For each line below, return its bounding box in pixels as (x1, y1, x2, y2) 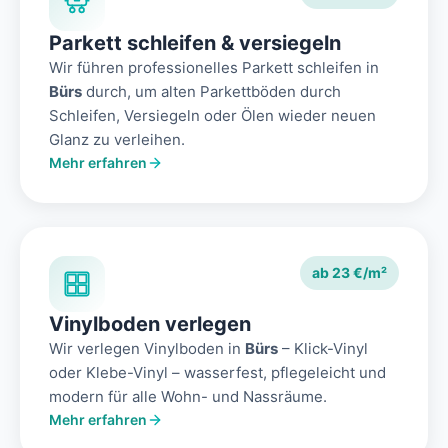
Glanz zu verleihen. (49, 130, 185, 150)
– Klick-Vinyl (278, 339, 368, 359)
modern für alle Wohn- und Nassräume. (49, 387, 327, 407)
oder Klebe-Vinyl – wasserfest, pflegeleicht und (49, 363, 386, 383)
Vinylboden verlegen (49, 312, 251, 337)
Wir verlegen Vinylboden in (49, 339, 245, 359)
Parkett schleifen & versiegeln (49, 31, 341, 56)
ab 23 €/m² (312, 264, 387, 282)
